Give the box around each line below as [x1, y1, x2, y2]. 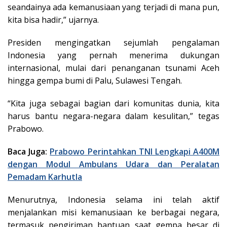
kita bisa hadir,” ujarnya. [8, 14, 99, 25]
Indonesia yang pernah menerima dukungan [8, 49, 219, 61]
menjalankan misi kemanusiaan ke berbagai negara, [8, 206, 219, 218]
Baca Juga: [8, 145, 50, 157]
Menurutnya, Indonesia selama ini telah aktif [8, 194, 219, 205]
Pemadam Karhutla [8, 171, 82, 182]
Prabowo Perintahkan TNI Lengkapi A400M [50, 145, 220, 157]
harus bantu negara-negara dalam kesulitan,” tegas [8, 110, 219, 122]
